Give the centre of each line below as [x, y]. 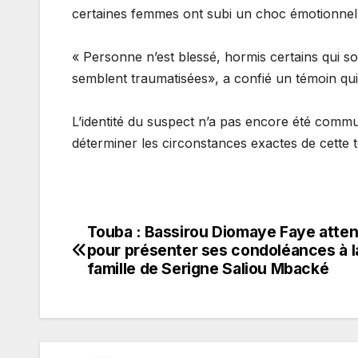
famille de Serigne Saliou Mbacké [208, 268]
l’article [114, 304]
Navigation [137, 238]
